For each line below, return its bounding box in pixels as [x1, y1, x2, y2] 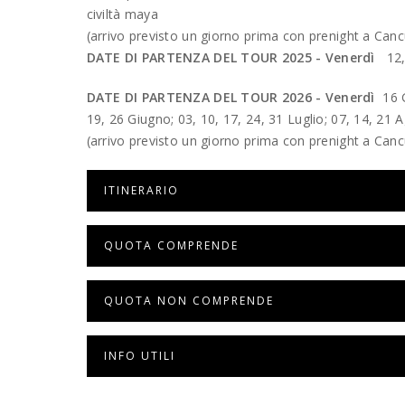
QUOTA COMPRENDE [103, 237, 239, 253]
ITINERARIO [103, 182, 179, 198]
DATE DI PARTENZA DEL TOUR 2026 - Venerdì [86, 88, 383, 106]
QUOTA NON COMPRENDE [103, 292, 274, 308]
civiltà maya [86, 5, 158, 23]
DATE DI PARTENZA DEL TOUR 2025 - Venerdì [86, 48, 383, 66]
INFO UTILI [103, 347, 175, 363]
